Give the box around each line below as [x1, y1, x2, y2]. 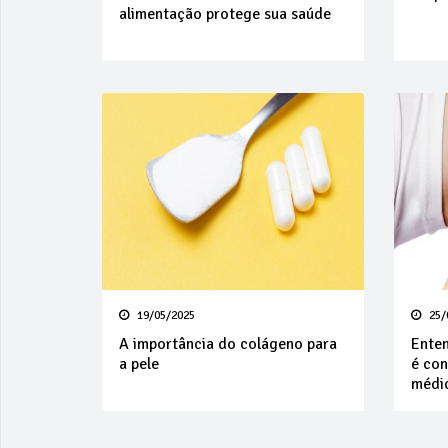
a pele [119, 353, 159, 374]
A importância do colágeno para [119, 333, 337, 354]
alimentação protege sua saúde [119, 3, 331, 24]
